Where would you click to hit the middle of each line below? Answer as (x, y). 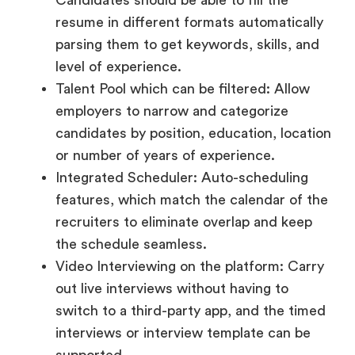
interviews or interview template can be (183, 252)
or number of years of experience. (165, 74)
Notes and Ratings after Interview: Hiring (189, 296)
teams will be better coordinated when (180, 318)
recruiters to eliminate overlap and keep (184, 141)
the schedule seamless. (131, 163)
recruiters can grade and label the (165, 340)
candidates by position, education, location (193, 52)
